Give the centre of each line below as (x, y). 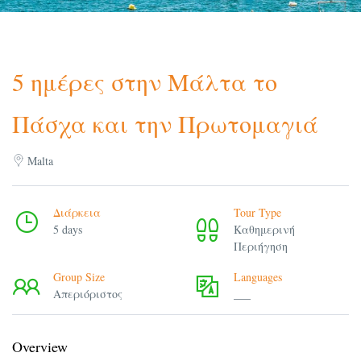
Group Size (79, 277)
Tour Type (257, 212)
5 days (68, 229)
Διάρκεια (77, 212)
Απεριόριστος (88, 294)
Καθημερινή (264, 229)
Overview (40, 346)
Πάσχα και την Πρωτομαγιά (165, 123)
